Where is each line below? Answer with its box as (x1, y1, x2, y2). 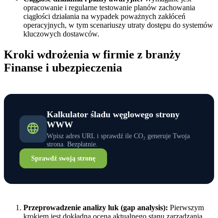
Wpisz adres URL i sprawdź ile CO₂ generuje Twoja (47, 132, 190, 140)
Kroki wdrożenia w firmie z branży (4, 48, 181, 61)
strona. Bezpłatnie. (47, 140, 98, 148)
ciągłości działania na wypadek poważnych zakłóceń (23, 12, 185, 21)
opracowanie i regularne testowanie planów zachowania (23, 3, 195, 12)
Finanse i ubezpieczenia (4, 61, 122, 74)
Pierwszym (168, 203, 204, 212)
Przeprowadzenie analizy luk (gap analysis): (23, 203, 168, 212)
